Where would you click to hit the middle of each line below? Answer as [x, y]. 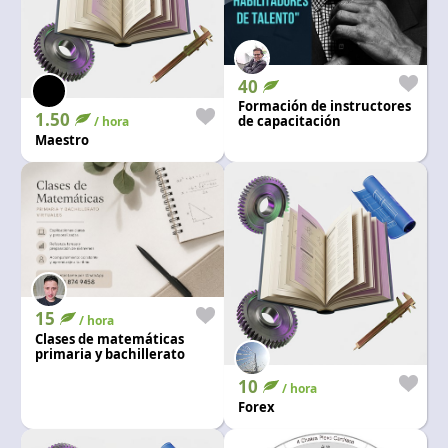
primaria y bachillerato [109, 353]
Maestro [61, 139]
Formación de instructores [324, 105]
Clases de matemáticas [109, 338]
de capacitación [289, 120]
